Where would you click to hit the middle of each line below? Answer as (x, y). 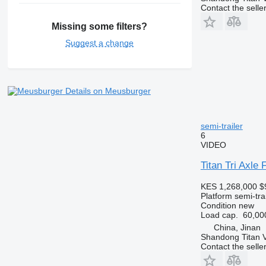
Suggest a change (100, 43)
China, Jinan (237, 227)
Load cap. (219, 215)
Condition (218, 205)
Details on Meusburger (108, 91)
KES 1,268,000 (229, 186)
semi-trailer (221, 126)
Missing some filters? (100, 27)
